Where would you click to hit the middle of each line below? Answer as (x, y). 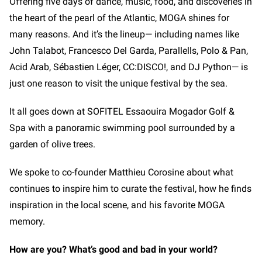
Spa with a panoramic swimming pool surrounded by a (122, 128)
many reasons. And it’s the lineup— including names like (124, 35)
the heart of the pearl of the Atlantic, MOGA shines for (119, 18)
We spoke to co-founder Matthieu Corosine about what (121, 173)
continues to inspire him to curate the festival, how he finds (130, 189)
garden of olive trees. (52, 144)
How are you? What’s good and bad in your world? (113, 250)
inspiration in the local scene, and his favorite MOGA (117, 205)
